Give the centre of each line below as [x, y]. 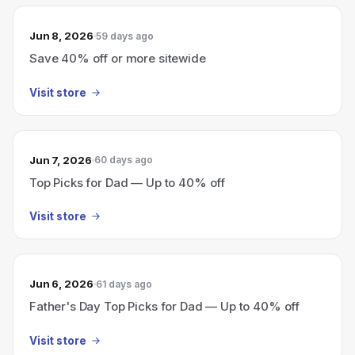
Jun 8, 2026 [61, 36]
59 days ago [124, 36]
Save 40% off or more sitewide [118, 58]
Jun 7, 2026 [61, 160]
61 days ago [124, 284]
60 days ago [123, 160]
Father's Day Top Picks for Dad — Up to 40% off [165, 306]
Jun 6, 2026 [61, 284]
